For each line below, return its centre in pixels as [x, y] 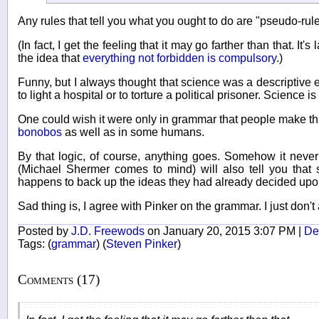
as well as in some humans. [133, 132]
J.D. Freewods [108, 231]
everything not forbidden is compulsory [179, 58]
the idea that [50, 58]
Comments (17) [59, 280]
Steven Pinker [142, 244]
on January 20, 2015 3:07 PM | [224, 231]
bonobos [40, 132]
